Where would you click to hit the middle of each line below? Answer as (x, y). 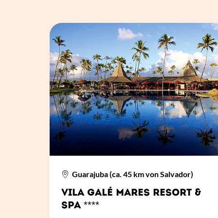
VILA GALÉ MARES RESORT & (131, 193)
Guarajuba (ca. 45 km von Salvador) (132, 174)
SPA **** (80, 206)
